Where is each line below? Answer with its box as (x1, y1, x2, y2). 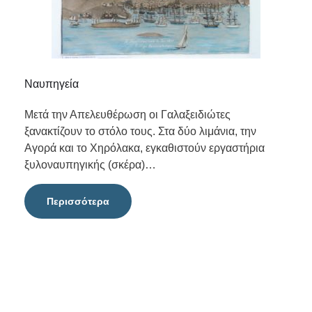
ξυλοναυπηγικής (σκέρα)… (24, 158, 156, 171)
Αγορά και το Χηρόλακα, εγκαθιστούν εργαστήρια (24, 141, 265, 154)
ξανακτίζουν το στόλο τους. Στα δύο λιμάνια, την (24, 125, 256, 137)
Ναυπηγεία (24, 77, 79, 90)
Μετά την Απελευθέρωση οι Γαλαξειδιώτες (24, 108, 231, 120)
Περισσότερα (47, 195, 109, 207)
